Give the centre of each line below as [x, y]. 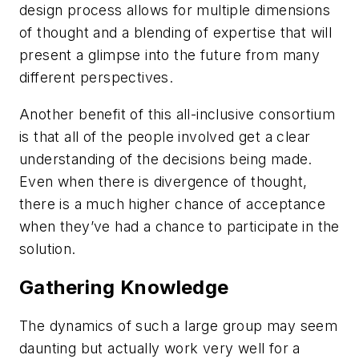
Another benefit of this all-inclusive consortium [177, 114]
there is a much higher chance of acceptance [173, 204]
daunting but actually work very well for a [160, 348]
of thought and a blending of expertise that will [176, 33]
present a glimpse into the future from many [170, 55]
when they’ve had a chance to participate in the [179, 226]
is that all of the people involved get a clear [165, 136]
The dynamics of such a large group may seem [179, 325]
